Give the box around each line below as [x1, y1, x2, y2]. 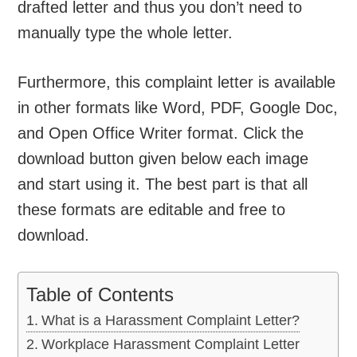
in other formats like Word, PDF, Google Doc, [18, 98, 339, 116]
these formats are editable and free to [18, 200, 286, 218]
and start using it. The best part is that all [18, 175, 308, 193]
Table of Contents [26, 283, 175, 305]
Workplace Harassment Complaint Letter [41, 335, 300, 352]
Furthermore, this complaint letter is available [18, 73, 336, 91]
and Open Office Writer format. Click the [18, 124, 304, 142]
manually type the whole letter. [18, 23, 233, 41]
